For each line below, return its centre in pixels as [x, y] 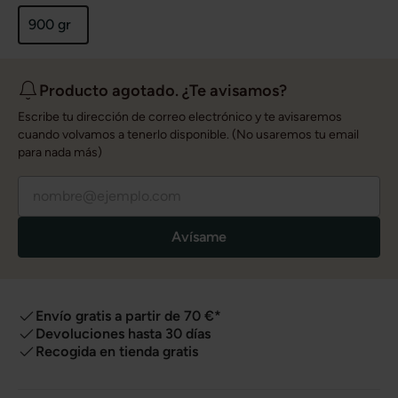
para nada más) [60, 152]
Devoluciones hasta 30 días [123, 333]
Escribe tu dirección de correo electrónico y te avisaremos [180, 116]
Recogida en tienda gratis [117, 351]
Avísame [199, 236]
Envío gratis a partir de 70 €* [128, 315]
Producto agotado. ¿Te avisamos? [163, 90]
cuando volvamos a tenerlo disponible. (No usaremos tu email [188, 134]
